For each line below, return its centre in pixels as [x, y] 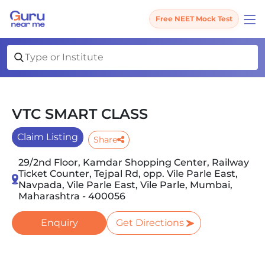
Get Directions [150, 223]
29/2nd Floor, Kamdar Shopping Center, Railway [133, 162]
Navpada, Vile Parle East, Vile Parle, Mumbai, [125, 185]
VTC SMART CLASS [80, 114]
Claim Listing [48, 137]
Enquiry [59, 223]
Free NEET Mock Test [194, 19]
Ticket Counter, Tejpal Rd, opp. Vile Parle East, [128, 174]
